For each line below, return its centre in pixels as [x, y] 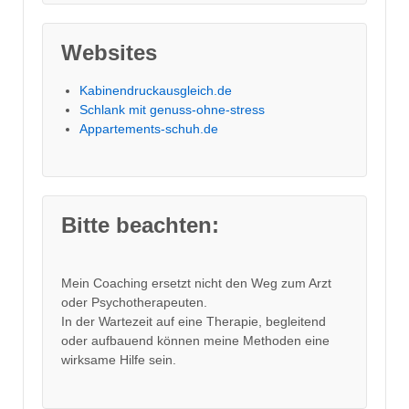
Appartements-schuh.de [149, 128]
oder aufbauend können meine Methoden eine [195, 340]
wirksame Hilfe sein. [119, 359]
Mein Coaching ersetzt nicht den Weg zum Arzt [196, 283]
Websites [109, 52]
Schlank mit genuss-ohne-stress [172, 109]
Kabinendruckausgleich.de [156, 90]
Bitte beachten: [140, 225]
